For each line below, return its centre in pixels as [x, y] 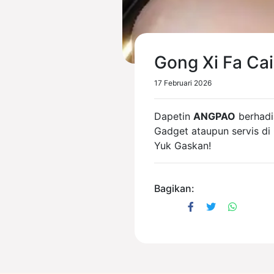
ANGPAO [214, 116]
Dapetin [174, 116]
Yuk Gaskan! [183, 146]
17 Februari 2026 [183, 83]
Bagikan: [174, 188]
